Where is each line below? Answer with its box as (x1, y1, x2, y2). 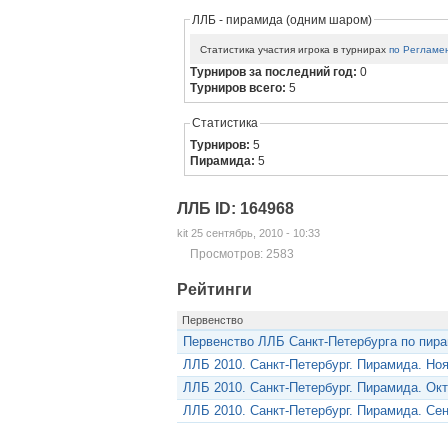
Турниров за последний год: (190, 65, 361, 80)
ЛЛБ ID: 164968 (176, 200, 294, 218)
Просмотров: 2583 (189, 247, 294, 262)
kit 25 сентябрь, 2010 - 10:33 (176, 227, 320, 240)
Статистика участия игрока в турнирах (200, 43, 390, 55)
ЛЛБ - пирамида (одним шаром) (192, 12, 373, 27)
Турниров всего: (190, 81, 290, 96)
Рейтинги (176, 280, 252, 298)
